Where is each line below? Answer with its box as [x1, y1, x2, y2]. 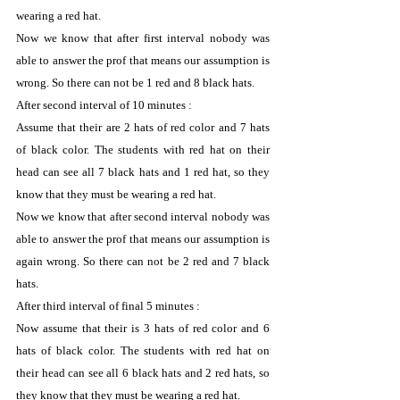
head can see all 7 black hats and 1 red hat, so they [16, 164, 270, 179]
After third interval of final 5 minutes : [16, 298, 200, 312]
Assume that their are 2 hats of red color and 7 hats [16, 120, 270, 134]
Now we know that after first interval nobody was [16, 30, 270, 45]
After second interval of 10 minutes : [16, 97, 192, 112]
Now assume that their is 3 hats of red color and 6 [16, 321, 270, 335]
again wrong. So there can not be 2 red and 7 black [16, 254, 270, 268]
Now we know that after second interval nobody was [16, 209, 270, 223]
